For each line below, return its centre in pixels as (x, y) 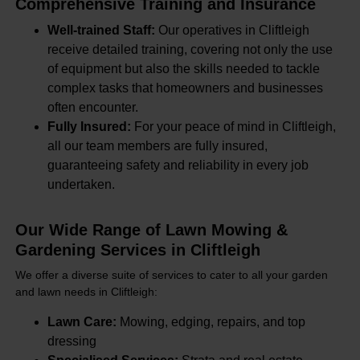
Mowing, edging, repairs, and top (211, 321)
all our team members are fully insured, (157, 146)
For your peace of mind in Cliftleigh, (233, 127)
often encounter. (92, 108)
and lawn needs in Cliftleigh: (86, 292)
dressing (72, 341)
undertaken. (81, 185)
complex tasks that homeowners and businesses (185, 88)
